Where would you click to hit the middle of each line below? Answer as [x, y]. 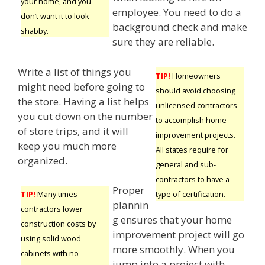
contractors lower [52, 209]
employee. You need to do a [177, 12]
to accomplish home [191, 120]
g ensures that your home [172, 220]
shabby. [35, 31]
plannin [130, 205]
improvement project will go [178, 235]
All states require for [192, 149]
